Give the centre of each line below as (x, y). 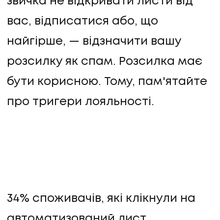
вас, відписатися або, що (82, 21)
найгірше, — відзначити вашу (94, 41)
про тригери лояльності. (81, 102)
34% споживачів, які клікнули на (101, 199)
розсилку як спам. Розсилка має (105, 61)
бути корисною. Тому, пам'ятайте (107, 82)
